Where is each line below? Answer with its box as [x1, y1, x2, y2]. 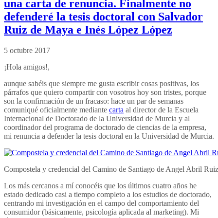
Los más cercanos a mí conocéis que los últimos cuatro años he [4, 181, 197, 190]
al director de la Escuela [124, 105, 199, 114]
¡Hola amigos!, [4, 62, 50, 71]
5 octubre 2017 [4, 46, 50, 54]
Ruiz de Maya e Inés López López [4, 23, 172, 36]
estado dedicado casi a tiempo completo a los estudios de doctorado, [4, 190, 212, 199]
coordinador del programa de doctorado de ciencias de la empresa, [4, 123, 206, 131]
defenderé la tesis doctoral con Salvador [4, 10, 203, 23]
